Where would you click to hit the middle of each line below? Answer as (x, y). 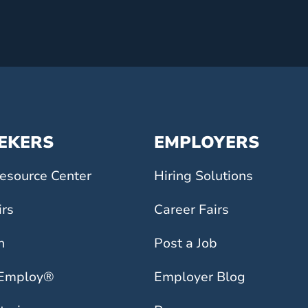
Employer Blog (200, 277)
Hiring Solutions (203, 176)
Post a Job (186, 243)
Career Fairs (191, 210)
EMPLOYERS (207, 142)
